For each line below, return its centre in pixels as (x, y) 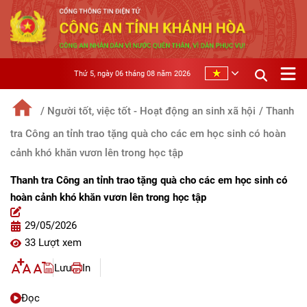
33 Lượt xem (53, 243)
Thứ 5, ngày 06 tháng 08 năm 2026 (132, 73)
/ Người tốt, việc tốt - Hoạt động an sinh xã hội (148, 111)
